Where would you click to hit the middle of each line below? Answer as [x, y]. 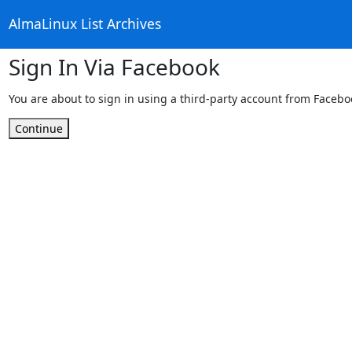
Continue [38, 128]
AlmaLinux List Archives [84, 24]
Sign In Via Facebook [114, 66]
